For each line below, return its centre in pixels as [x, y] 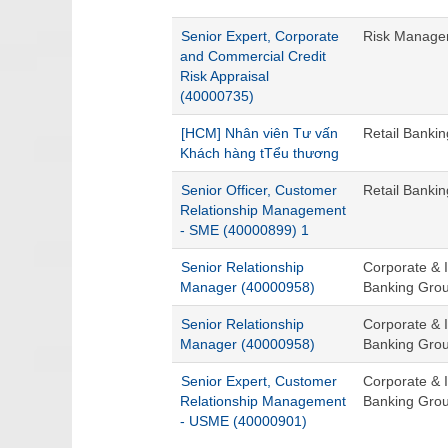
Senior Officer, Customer [259, 190]
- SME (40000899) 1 [244, 230]
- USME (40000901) [243, 421]
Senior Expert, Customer [259, 381]
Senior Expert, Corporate [260, 36]
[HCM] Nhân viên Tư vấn [259, 133]
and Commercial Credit [253, 56]
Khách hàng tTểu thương [259, 153]
